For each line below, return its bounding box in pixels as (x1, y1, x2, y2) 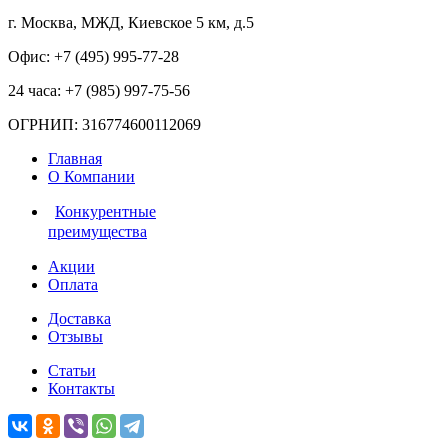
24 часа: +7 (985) (8, 81, 124, 99)
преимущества (48, 222, 147, 240)
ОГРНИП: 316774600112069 (8, 115, 201, 133)
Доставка (48, 309, 111, 327)
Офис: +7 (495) (8, 47, 113, 65)
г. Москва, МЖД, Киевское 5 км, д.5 (8, 13, 254, 31)
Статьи (48, 361, 96, 379)
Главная (48, 149, 102, 167)
